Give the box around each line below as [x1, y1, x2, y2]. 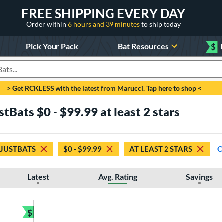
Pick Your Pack [25, 41, 78, 51]
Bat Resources [118, 41, 169, 51]
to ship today [141, 19, 181, 28]
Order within [26, 19, 68, 28]
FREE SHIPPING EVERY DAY [21, 5, 185, 21]
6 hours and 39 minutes [67, 19, 141, 28]
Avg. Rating [98, 172, 137, 181]
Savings [186, 172, 213, 181]
